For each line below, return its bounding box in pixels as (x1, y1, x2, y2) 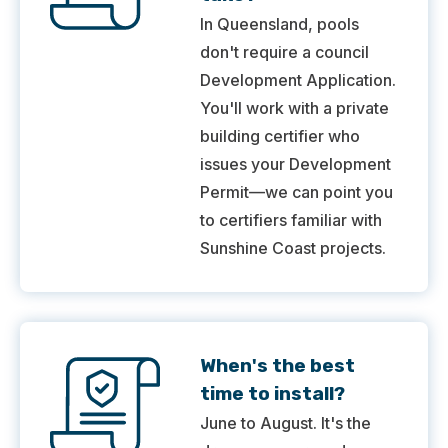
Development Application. (200, 70, 396, 91)
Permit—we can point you (200, 182, 393, 203)
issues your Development (200, 154, 391, 175)
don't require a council (200, 42, 369, 63)
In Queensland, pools (200, 14, 359, 35)
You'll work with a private (200, 98, 389, 119)
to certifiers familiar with (200, 210, 382, 231)
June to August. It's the (200, 413, 371, 434)
